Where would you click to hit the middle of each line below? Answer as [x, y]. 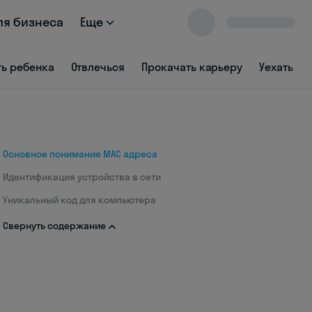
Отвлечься [98, 67]
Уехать [276, 67]
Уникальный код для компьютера [79, 200]
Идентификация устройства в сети [82, 177]
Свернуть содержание [54, 226]
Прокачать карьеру [192, 67]
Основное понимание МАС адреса [80, 154]
